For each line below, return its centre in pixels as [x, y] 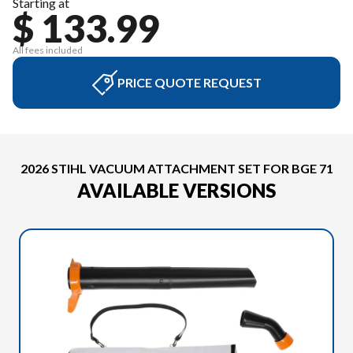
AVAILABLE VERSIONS [176, 190]
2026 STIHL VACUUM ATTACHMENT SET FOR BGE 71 [176, 168]
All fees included [48, 50]
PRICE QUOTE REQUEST [189, 82]
